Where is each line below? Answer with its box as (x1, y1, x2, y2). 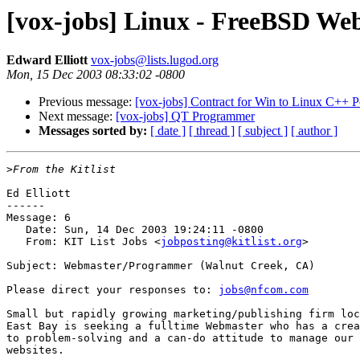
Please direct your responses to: (6, 284, 219, 297)
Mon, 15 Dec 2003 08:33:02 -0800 (6, 67, 185, 82)
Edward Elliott (6, 53, 91, 67)
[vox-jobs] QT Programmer (116, 109, 255, 124)
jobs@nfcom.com (219, 284, 309, 297)
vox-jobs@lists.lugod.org (91, 53, 219, 67)
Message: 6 (6, 211, 71, 224)
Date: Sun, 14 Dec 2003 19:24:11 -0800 (6, 223, 264, 236)
